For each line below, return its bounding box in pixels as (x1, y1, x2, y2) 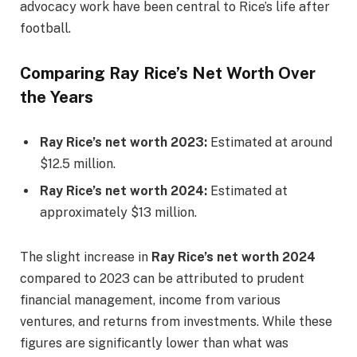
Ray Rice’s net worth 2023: (40, 135, 207, 151)
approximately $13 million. (40, 205, 197, 221)
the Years (20, 86, 93, 107)
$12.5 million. (40, 156, 116, 172)
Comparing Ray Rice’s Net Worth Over (20, 62, 316, 83)
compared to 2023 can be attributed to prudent (20, 271, 304, 287)
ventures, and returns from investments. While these (20, 314, 332, 330)
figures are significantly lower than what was (20, 335, 288, 351)
